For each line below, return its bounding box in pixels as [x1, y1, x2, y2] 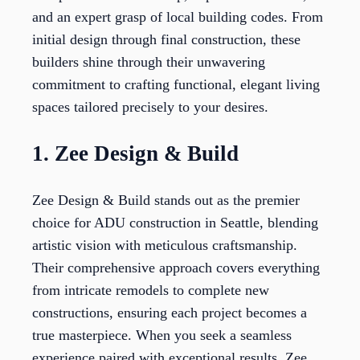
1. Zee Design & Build [32, 141, 239, 166]
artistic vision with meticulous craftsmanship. [32, 236, 297, 253]
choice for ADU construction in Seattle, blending [32, 214, 318, 231]
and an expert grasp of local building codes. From [32, 9, 323, 26]
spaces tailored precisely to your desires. [32, 99, 268, 116]
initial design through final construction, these [32, 31, 301, 48]
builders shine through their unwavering [32, 54, 265, 71]
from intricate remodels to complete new [32, 281, 269, 298]
